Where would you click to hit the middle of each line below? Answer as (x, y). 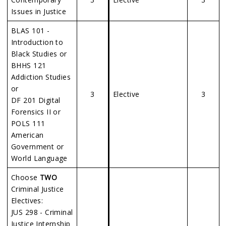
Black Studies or (39, 54)
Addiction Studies (41, 77)
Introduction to (37, 42)
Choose (25, 177)
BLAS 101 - (31, 31)
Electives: (27, 201)
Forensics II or (36, 112)
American (27, 135)
